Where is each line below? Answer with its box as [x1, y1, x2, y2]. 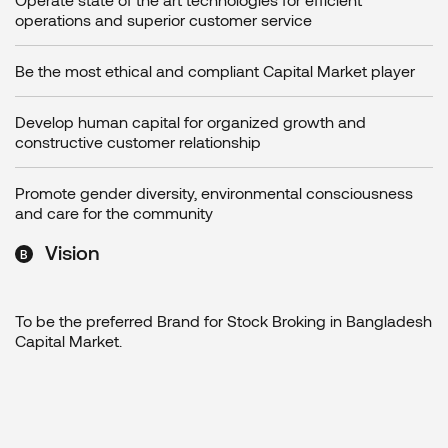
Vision [45, 240, 99, 265]
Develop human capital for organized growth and [15, 112, 366, 132]
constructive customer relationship [15, 132, 261, 152]
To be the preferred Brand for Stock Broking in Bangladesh [15, 311, 432, 331]
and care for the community [15, 203, 213, 223]
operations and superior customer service [15, 10, 312, 30]
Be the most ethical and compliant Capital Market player [15, 61, 415, 81]
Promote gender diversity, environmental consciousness [15, 183, 413, 203]
